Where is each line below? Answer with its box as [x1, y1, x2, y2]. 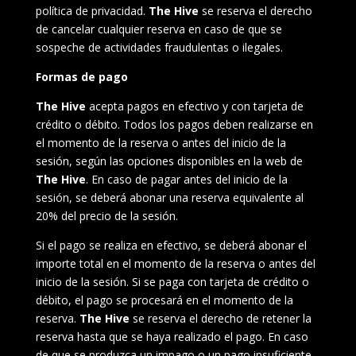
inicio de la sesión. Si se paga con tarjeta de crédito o [35, 274, 309, 289]
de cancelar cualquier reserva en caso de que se [35, 21, 282, 37]
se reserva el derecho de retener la [129, 311, 311, 326]
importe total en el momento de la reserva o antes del [35, 256, 315, 271]
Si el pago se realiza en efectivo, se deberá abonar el [35, 238, 307, 253]
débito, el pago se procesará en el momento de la [35, 292, 293, 308]
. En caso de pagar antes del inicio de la [85, 172, 288, 187]
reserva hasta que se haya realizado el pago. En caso [35, 329, 308, 344]
